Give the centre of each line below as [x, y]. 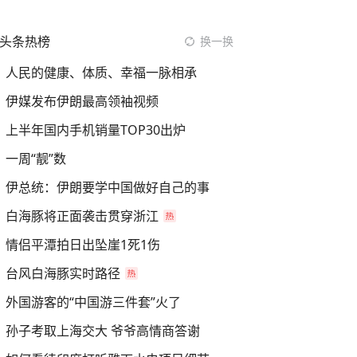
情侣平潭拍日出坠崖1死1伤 [83, 245]
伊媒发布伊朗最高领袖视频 [82, 101]
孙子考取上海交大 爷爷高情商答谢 [103, 331]
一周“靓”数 [36, 159]
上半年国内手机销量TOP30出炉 [96, 130]
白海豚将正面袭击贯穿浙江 [82, 216]
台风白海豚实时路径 [63, 273]
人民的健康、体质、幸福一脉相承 [101, 73]
